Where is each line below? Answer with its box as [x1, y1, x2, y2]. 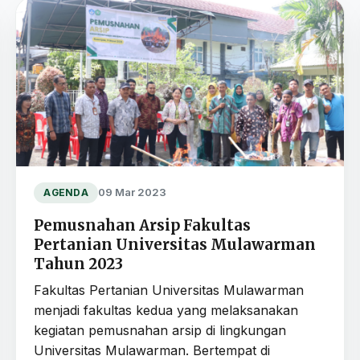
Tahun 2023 [34, 254, 124, 273]
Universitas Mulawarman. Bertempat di [34, 342, 271, 358]
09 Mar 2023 [97, 186, 166, 199]
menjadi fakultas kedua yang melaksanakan [34, 301, 299, 318]
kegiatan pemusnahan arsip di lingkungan [34, 321, 287, 338]
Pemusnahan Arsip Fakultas [34, 215, 252, 235]
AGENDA [43, 186, 88, 198]
